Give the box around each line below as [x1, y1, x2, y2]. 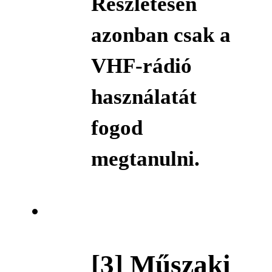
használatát [90, 85, 197, 109]
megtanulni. [90, 147, 200, 171]
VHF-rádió [90, 54, 192, 78]
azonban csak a [90, 23, 231, 47]
